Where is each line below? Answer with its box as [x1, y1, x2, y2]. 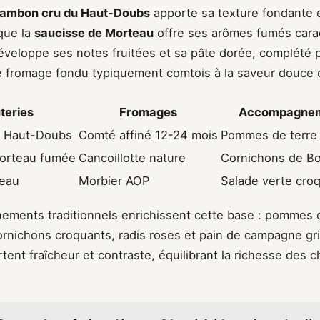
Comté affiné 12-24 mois [79, 128, 218, 143]
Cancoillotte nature [79, 151, 186, 166]
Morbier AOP [79, 174, 149, 189]
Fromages [119, 105, 177, 120]
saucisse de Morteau [34, 26, 154, 41]
